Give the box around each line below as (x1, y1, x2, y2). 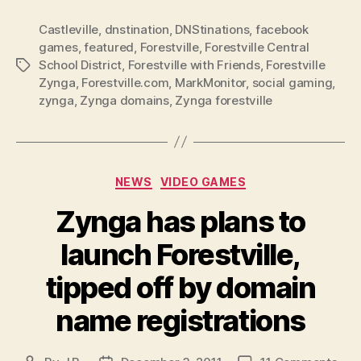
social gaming (251, 74, 333, 90)
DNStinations (175, 21, 250, 37)
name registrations (56, 303, 305, 339)
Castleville (39, 21, 99, 37)
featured (84, 39, 135, 55)
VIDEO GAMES (160, 174, 247, 189)
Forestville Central (205, 39, 309, 55)
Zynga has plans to (56, 204, 305, 240)
